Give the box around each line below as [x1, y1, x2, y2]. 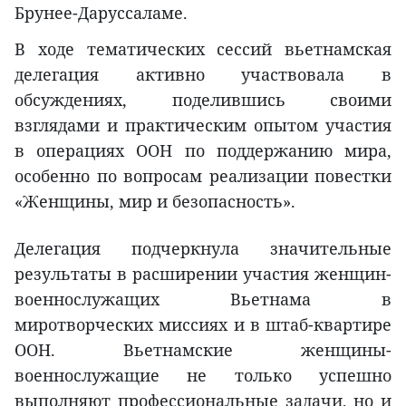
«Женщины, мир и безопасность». [14, 189, 295, 212]
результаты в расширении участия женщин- [14, 262, 391, 285]
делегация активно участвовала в [14, 63, 391, 85]
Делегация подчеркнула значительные [14, 237, 391, 259]
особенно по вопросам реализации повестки [14, 164, 391, 187]
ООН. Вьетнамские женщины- [14, 338, 391, 361]
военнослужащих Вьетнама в [14, 287, 391, 310]
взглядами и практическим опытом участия [14, 113, 391, 136]
